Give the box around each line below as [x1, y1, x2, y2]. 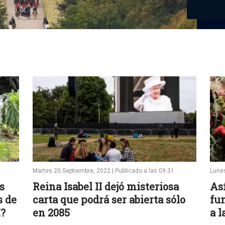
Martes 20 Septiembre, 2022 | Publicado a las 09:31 [33, 167, 174, 174]
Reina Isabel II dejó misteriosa [33, 180, 179, 193]
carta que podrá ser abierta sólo [33, 193, 185, 206]
